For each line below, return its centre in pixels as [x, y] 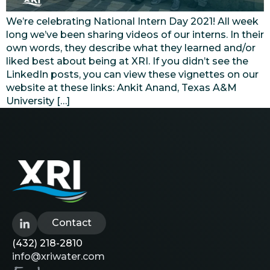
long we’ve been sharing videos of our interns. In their [135, 35]
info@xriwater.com [58, 257]
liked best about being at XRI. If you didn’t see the [127, 61]
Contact [72, 223]
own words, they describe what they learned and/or [131, 48]
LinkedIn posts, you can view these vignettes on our [132, 75]
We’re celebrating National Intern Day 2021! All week [132, 22]
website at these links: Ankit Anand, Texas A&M [121, 88]
